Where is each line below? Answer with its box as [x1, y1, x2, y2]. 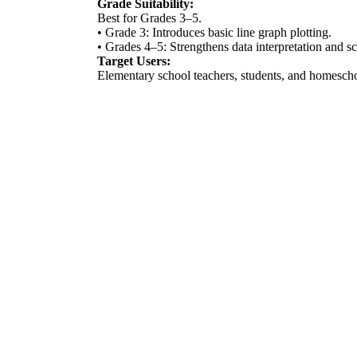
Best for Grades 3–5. [97, 10, 202, 25]
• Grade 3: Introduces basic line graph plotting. [97, 25, 331, 39]
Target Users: [97, 53, 171, 68]
